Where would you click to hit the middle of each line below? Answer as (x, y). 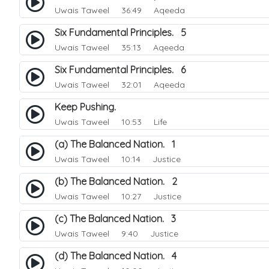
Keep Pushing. (89, 107)
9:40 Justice (145, 234)
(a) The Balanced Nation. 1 (115, 144)
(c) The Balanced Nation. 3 (115, 219)
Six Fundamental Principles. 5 (120, 32)
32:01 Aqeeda (148, 85)
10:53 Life (139, 122)
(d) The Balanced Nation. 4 (116, 256)
